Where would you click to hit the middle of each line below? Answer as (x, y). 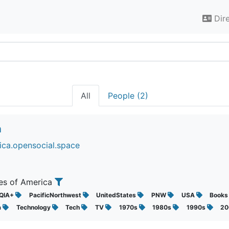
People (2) (128, 96)
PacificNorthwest (56, 195)
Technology (34, 207)
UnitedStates (117, 195)
